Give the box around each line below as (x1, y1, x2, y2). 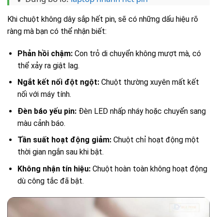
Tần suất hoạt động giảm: (17, 135, 111, 145)
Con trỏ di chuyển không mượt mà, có (72, 48, 201, 58)
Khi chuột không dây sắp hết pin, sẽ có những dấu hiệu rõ (7, 14, 198, 24)
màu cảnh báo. (17, 118, 65, 128)
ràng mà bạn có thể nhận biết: (7, 26, 107, 36)
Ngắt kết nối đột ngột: (17, 77, 99, 87)
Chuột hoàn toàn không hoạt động (90, 164, 207, 173)
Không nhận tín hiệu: (17, 164, 91, 173)
